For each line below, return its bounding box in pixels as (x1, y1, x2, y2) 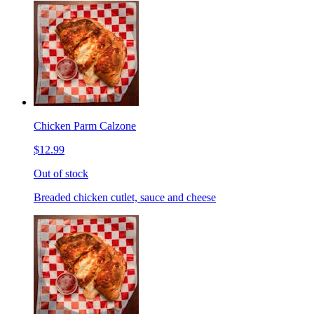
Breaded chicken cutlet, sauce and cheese (34, 191, 216, 204)
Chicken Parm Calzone (34, 120, 136, 132)
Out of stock (34, 168, 88, 180)
